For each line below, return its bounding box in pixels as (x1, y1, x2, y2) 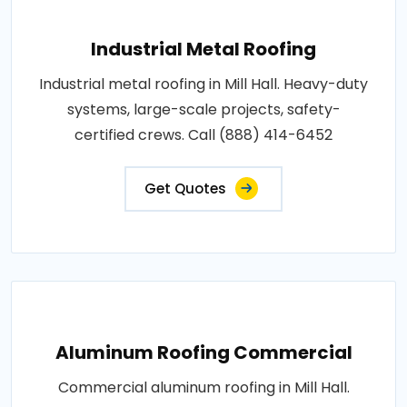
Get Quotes (144, 178, 226, 198)
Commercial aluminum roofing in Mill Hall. (57, 376, 350, 398)
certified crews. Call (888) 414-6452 (74, 124, 333, 145)
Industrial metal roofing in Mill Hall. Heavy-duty (39, 73, 368, 94)
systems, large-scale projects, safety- (66, 98, 341, 120)
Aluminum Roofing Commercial (55, 339, 352, 365)
